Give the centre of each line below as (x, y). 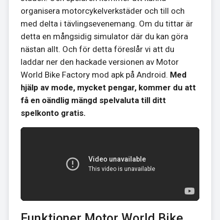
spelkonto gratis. (53, 113)
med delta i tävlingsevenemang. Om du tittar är (107, 23)
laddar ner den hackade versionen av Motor (99, 62)
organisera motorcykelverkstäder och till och (102, 11)
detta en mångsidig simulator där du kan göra (104, 36)
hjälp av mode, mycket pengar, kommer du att (108, 87)
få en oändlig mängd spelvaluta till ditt (93, 100)
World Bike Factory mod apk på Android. (95, 74)
